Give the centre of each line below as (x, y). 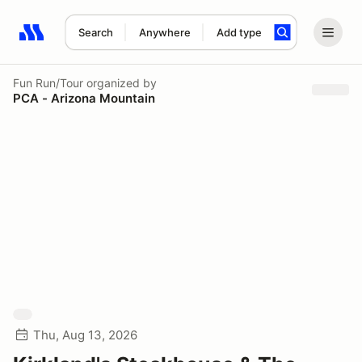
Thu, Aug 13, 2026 (85, 335)
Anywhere (164, 32)
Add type (239, 32)
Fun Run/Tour (48, 82)
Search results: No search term (113, 41)
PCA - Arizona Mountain (84, 98)
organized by (120, 82)
